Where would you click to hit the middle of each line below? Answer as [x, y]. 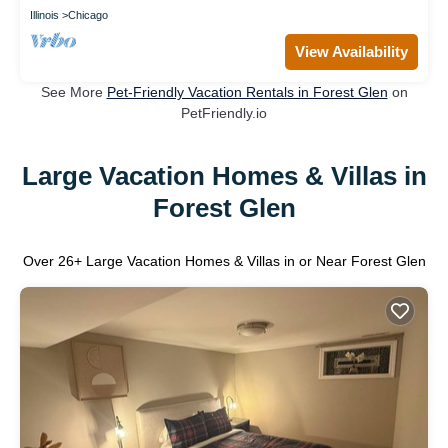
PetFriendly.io [224, 112]
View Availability [351, 51]
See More [73, 91]
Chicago [88, 14]
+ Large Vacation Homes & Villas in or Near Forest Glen [249, 260]
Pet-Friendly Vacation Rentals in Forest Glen [247, 91]
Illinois [44, 14]
